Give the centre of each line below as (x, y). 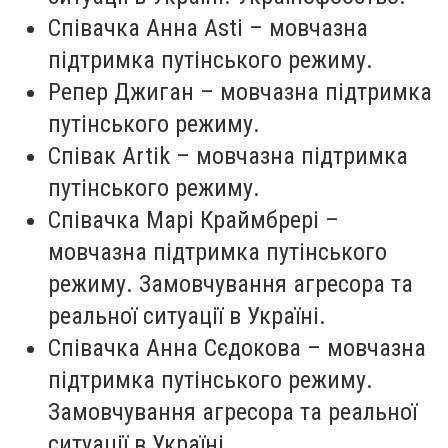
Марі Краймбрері (229, 220)
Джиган (154, 92)
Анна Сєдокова (223, 348)
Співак (85, 156)
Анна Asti (197, 28)
